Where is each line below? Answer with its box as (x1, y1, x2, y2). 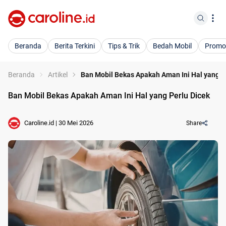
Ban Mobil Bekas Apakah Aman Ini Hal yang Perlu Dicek (8, 91, 210, 100)
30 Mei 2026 (59, 119, 93, 127)
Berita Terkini (54, 42, 95, 50)
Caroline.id (24, 119, 54, 127)
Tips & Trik (108, 42, 140, 50)
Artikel (48, 71, 68, 79)
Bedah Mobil (153, 42, 192, 50)
